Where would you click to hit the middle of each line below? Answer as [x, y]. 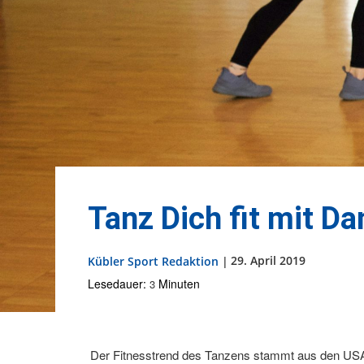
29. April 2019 [268, 260]
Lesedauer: [117, 284]
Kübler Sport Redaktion [153, 261]
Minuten [179, 284]
